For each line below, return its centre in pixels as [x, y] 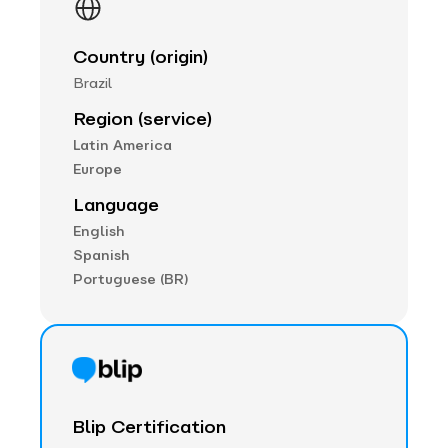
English [99, 231]
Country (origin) [140, 57]
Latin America [122, 145]
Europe [97, 169]
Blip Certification [149, 426]
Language [116, 205]
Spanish [101, 255]
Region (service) [142, 119]
